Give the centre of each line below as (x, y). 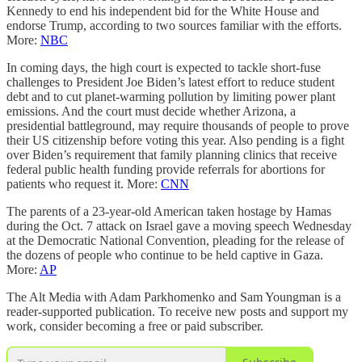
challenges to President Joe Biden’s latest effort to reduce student (170, 82)
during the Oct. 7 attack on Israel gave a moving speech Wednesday (179, 225)
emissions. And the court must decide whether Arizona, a (151, 111)
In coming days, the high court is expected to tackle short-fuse (164, 67)
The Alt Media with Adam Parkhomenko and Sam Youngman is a (174, 297)
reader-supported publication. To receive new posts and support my (177, 311)
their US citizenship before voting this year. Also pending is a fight (175, 140)
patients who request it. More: (84, 183)
